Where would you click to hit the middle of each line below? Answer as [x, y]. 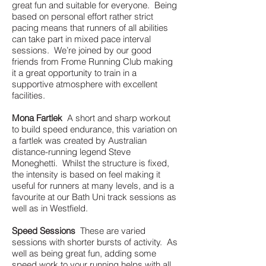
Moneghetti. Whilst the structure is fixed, [91, 163]
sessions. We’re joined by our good [82, 50]
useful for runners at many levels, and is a [93, 186]
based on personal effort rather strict [83, 16]
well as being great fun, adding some [84, 253]
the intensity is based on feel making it [86, 174]
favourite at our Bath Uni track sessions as [94, 197]
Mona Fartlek [37, 118]
